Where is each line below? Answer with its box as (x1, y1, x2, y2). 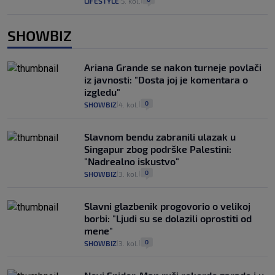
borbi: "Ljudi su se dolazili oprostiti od (84, 212, 252, 225)
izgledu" (84, 86, 120, 98)
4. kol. (118, 100, 139, 109)
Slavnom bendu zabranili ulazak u (84, 131, 236, 143)
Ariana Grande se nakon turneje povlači (84, 61, 261, 74)
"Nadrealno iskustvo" (84, 155, 179, 168)
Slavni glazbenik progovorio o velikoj (84, 200, 250, 212)
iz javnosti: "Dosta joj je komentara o (84, 74, 248, 86)
